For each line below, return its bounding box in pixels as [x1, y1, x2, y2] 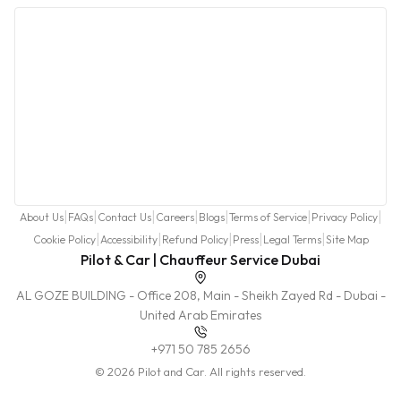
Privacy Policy [311, 209, 378, 224]
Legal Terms [262, 232, 321, 246]
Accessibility [99, 232, 158, 246]
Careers [155, 209, 194, 224]
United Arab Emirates [140, 307, 261, 324]
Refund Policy [161, 232, 228, 246]
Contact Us [97, 209, 151, 224]
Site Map [325, 232, 369, 246]
